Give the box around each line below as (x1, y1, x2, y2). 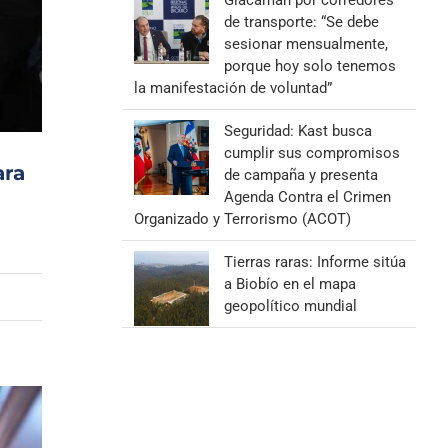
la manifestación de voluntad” (133, 79, 332, 97)
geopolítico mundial (223, 297, 357, 315)
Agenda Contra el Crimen (223, 188, 391, 206)
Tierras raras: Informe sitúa (223, 253, 406, 271)
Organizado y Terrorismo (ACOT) (133, 210, 351, 228)
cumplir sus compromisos (223, 144, 400, 162)
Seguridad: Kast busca (223, 122, 372, 140)
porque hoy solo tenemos (223, 57, 396, 75)
